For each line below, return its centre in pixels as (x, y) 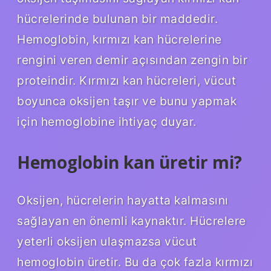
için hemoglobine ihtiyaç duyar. (107, 121)
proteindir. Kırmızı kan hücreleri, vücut (126, 80)
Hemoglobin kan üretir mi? (129, 162)
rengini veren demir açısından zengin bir (132, 60)
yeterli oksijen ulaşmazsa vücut (107, 242)
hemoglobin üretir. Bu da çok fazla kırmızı (135, 262)
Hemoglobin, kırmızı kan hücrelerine (119, 39)
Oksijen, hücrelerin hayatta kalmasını (123, 201)
